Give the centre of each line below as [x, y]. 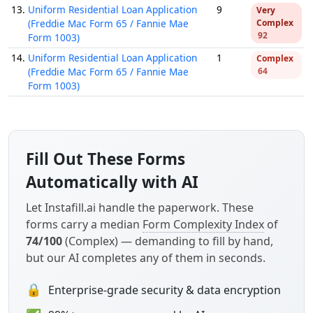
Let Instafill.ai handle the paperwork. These [140, 208]
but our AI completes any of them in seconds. [146, 258]
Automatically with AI [112, 182]
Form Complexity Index [203, 224]
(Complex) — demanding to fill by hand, [168, 241]
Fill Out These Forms [105, 159]
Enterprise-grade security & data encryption [165, 290]
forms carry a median [84, 224]
